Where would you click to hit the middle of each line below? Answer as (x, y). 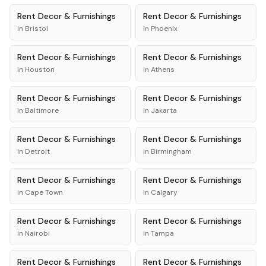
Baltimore (42, 110)
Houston (40, 69)
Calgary (164, 192)
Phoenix (164, 28)
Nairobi (37, 233)
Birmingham (171, 151)
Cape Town (44, 192)
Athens (163, 69)
